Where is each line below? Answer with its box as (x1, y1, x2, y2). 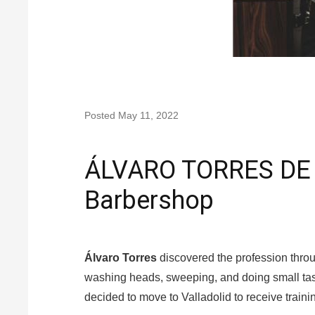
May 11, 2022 (118, 110, 179, 121)
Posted (84, 110, 118, 121)
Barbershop (84, 186, 214, 215)
